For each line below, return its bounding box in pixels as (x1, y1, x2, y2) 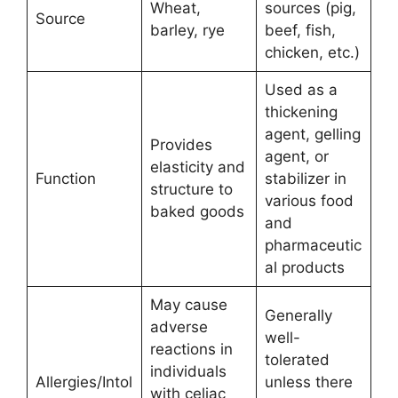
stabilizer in (264, 170, 346, 187)
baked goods (149, 203, 244, 220)
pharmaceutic (264, 236, 362, 254)
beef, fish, (264, 21, 336, 39)
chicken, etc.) (264, 44, 360, 61)
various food (264, 192, 354, 210)
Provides (149, 136, 212, 154)
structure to (149, 180, 233, 198)
